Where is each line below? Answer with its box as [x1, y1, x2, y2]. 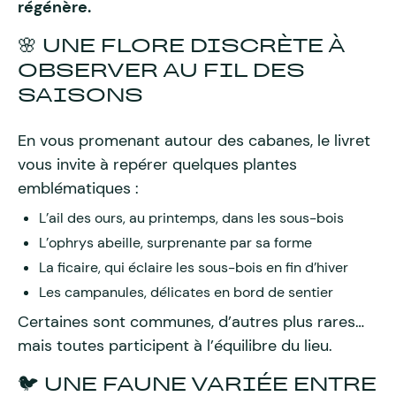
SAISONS [18, 81, 143, 109]
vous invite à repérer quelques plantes [18, 154, 297, 175]
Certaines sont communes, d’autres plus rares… [18, 311, 364, 332]
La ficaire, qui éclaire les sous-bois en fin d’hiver [39, 258, 348, 277]
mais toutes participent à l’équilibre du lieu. [18, 335, 332, 356]
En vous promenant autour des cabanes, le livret [18, 130, 370, 151]
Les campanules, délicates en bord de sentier [39, 283, 333, 301]
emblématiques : [18, 178, 139, 199]
